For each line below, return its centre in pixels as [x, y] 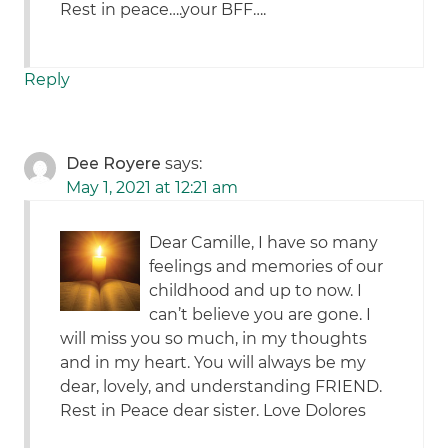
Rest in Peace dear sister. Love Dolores [213, 411]
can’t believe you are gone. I [260, 315]
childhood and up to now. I [256, 291]
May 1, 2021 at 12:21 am [152, 188]
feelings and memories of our [266, 267]
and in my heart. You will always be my [213, 363]
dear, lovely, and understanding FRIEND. [221, 387]
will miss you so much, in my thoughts [214, 339]
